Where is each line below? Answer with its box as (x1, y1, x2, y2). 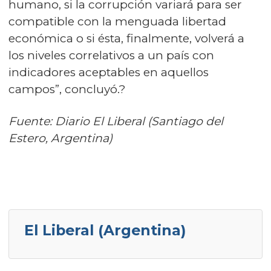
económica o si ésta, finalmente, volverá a (8, 31, 244, 45)
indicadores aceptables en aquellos (8, 65, 209, 79)
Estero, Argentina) (8, 131, 113, 145)
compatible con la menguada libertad (8, 15, 226, 28)
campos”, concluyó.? (8, 82, 126, 96)
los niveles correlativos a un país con (8, 48, 214, 62)
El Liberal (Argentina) (24, 221, 186, 239)
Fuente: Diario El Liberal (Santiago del (8, 114, 223, 128)
